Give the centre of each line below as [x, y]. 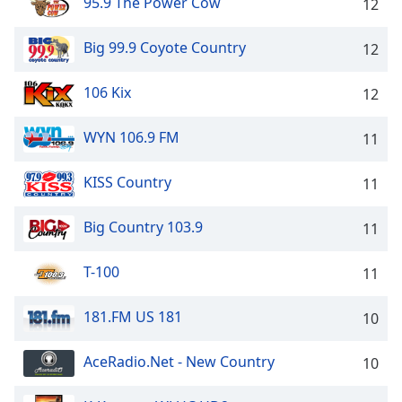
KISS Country [127, 183]
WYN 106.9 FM [131, 138]
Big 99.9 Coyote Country [165, 48]
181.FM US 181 [133, 317]
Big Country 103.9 [143, 227]
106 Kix [107, 93]
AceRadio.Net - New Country [179, 362]
